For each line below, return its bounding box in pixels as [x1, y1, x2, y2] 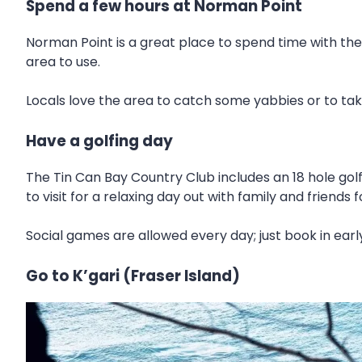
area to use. [26, 53, 100, 72]
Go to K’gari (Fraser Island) [26, 264, 240, 287]
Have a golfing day [26, 130, 173, 153]
